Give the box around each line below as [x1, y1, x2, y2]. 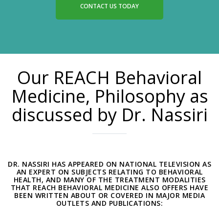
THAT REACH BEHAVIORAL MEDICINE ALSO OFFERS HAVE [10, 183, 209, 192]
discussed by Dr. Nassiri [11, 103, 208, 127]
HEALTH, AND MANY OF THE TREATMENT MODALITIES [13, 175, 206, 184]
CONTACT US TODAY [80, 2, 139, 10]
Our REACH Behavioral [17, 66, 202, 89]
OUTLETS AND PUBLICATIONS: [56, 198, 163, 208]
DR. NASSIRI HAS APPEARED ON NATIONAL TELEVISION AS [8, 159, 211, 169]
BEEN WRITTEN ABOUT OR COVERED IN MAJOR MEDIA [14, 191, 205, 200]
